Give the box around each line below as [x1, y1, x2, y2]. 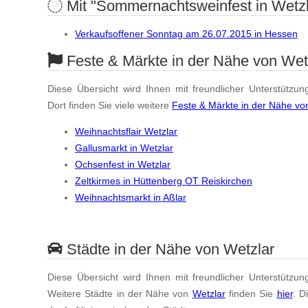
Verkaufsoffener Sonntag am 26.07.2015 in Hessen [75, 28, 298, 40]
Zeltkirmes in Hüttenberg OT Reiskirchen [75, 175, 252, 187]
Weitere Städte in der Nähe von [47, 288, 192, 300]
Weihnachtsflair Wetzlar [75, 126, 177, 137]
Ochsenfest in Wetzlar [75, 159, 170, 170]
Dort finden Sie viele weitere [47, 99, 172, 111]
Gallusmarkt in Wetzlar [75, 142, 173, 154]
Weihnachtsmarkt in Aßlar [75, 192, 186, 203]
